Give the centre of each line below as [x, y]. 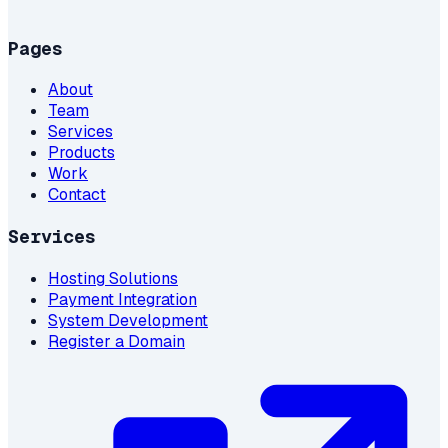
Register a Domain [116, 341]
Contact [77, 195]
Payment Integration [122, 299]
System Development [128, 320]
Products [81, 153]
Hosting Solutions [113, 278]
